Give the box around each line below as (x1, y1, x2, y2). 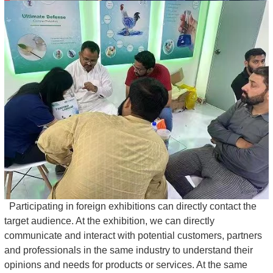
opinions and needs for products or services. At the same (4, 259, 247, 270)
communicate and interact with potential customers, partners (4, 230, 262, 241)
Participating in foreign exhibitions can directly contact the (7, 200, 257, 211)
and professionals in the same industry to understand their (4, 244, 253, 255)
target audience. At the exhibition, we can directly (4, 215, 214, 226)
